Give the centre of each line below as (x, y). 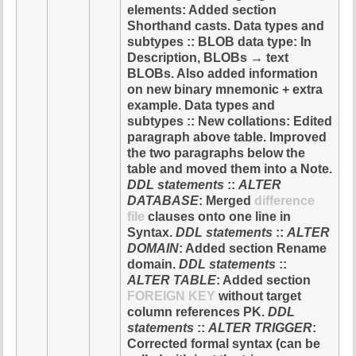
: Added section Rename (253, 248)
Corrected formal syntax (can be (224, 343)
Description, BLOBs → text (208, 57)
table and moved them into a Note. (230, 168)
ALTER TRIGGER (261, 327)
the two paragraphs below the (217, 153)
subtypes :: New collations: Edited (230, 121)
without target (259, 296)
